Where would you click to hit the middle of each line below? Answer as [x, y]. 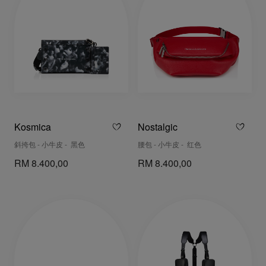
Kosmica [33, 128]
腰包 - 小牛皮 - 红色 [170, 145]
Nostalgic [158, 128]
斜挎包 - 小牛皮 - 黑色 [50, 145]
